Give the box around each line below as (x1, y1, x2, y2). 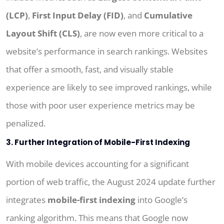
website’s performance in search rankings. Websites (6, 45, 207, 57)
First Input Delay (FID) (32, 9, 123, 21)
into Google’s (135, 194, 187, 206)
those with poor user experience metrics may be (6, 99, 195, 111)
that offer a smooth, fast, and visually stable (6, 63, 173, 75)
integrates (6, 194, 47, 206)
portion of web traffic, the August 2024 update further (6, 176, 215, 188)
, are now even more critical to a (80, 27, 203, 39)
